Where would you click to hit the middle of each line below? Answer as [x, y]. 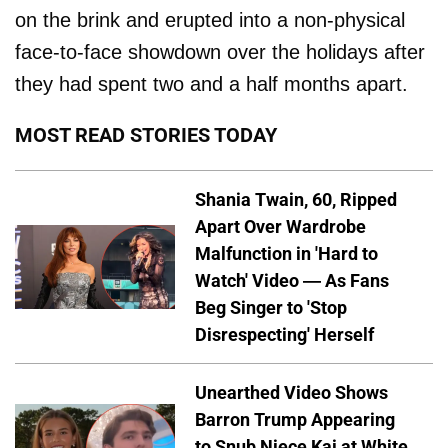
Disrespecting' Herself [284, 334]
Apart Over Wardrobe [280, 226]
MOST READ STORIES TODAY [146, 135]
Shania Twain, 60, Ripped [296, 199]
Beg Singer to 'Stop [271, 307]
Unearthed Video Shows [291, 392]
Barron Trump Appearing [295, 419]
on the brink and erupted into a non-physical [210, 20]
